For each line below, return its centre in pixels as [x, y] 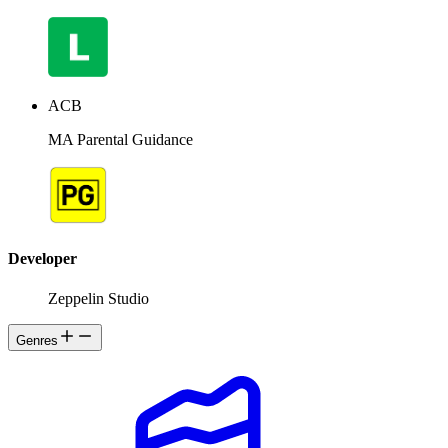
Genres [37, 340]
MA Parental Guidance [120, 140]
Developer [42, 259]
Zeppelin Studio [98, 298]
